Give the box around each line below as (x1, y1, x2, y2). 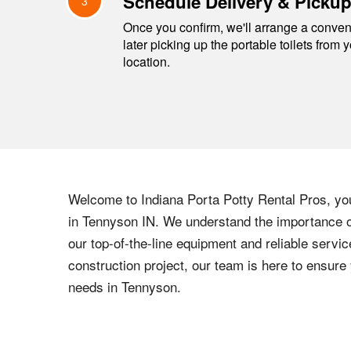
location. (123, 52, 170, 71)
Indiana (141, 189, 183, 208)
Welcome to (68, 189, 141, 208)
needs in (68, 277, 121, 296)
